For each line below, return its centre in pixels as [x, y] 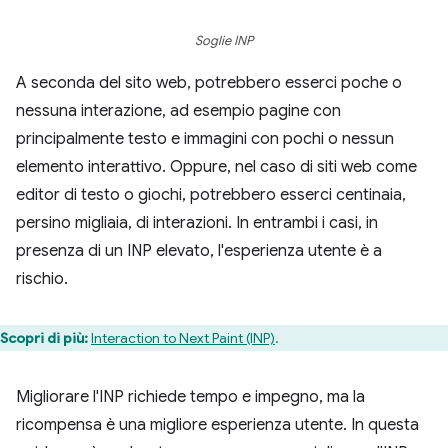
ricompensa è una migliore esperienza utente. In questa [217, 425]
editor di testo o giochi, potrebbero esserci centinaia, [211, 195]
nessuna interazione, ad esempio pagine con [178, 111]
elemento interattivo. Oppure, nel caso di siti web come [216, 167]
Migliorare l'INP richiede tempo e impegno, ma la [190, 397]
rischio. [42, 279]
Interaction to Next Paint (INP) [183, 338]
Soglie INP [224, 41]
